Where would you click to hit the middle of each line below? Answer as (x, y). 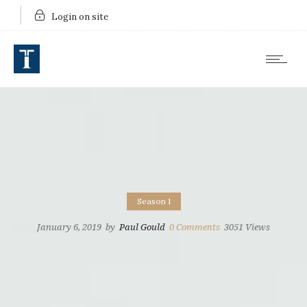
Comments (197, 227)
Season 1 (153, 201)
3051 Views (247, 227)
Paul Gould (142, 227)
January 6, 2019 (69, 227)
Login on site (80, 17)
